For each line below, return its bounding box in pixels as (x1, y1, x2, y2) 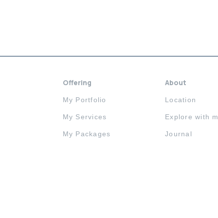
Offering (62, 78, 91, 87)
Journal (164, 130, 192, 138)
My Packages (62, 130, 111, 138)
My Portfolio (62, 96, 107, 104)
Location (164, 96, 197, 104)
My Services (62, 113, 107, 121)
